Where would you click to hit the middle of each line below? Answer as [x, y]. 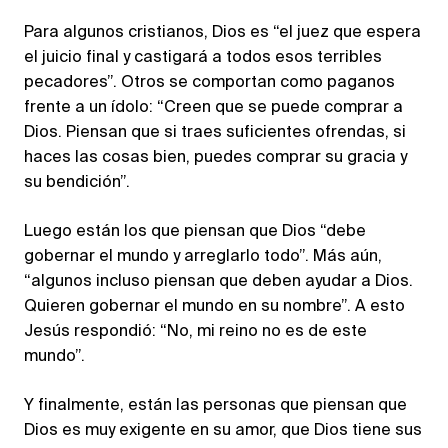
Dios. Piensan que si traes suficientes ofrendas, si [215, 133]
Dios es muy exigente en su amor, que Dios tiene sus [223, 431]
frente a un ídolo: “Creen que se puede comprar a [213, 108]
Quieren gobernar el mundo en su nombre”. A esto [214, 307]
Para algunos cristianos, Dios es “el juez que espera [222, 33]
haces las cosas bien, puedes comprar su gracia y [215, 158]
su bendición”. [77, 183]
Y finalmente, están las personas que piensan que [215, 406]
